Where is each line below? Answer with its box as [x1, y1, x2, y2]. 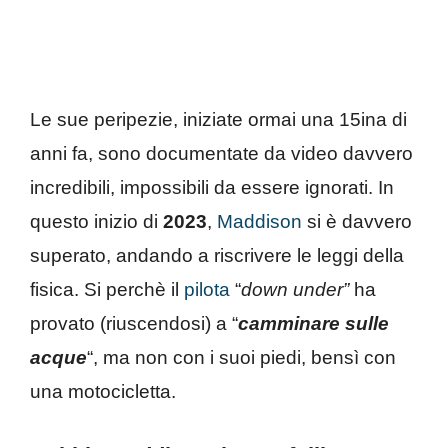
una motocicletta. [30, 381, 176, 403]
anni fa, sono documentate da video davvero [30, 143, 413, 165]
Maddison [217, 211, 302, 233]
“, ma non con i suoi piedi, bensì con [87, 347, 396, 369]
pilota [184, 279, 230, 301]
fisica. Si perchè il [30, 279, 184, 301]
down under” [241, 279, 349, 301]
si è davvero [302, 211, 412, 233]
